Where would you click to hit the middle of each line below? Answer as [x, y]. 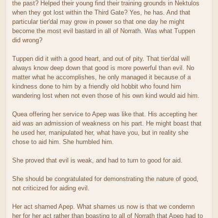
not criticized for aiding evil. [51, 188]
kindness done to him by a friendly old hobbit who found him [97, 86]
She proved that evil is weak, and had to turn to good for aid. [97, 160]
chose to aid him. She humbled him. [63, 142]
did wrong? [27, 40]
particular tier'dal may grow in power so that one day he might [98, 21]
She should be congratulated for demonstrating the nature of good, [105, 179]
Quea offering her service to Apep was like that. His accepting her [105, 114]
